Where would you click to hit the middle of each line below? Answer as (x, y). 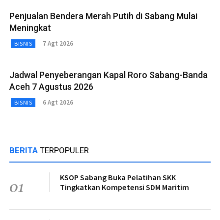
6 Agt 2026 (58, 103)
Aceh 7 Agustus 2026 (51, 86)
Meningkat (30, 27)
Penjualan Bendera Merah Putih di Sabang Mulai (103, 16)
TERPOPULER (64, 150)
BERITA (25, 150)
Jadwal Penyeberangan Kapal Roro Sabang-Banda (109, 75)
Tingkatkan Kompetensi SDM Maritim (124, 187)
